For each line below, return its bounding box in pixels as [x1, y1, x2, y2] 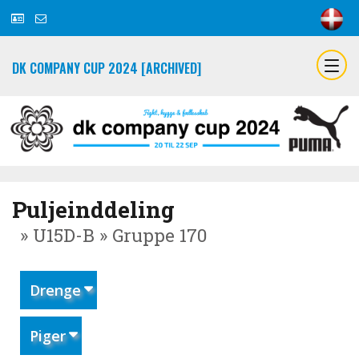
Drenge [30, 280, 81, 301]
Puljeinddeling [12, 195, 175, 225]
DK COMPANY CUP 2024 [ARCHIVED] [12, 58, 201, 78]
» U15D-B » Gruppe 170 [20, 224, 207, 248]
